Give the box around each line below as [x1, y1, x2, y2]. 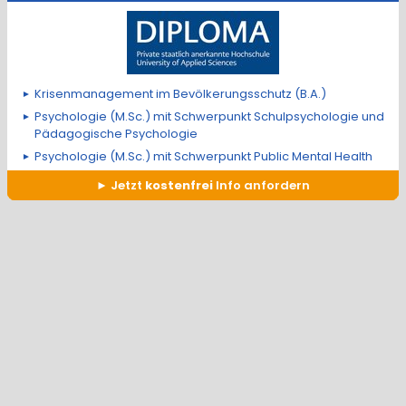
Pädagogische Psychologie [34, 125, 198, 142]
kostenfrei [145, 177, 213, 194]
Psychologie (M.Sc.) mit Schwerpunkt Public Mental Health [34, 148, 372, 165]
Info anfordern [213, 177, 310, 194]
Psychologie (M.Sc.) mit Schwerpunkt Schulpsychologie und [34, 108, 384, 125]
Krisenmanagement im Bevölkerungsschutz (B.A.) [34, 85, 326, 102]
